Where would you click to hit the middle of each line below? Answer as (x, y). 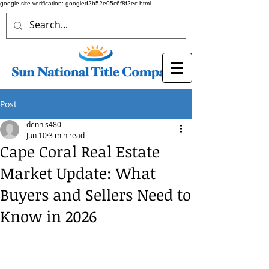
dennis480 (44, 124)
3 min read (67, 135)
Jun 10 (37, 135)
